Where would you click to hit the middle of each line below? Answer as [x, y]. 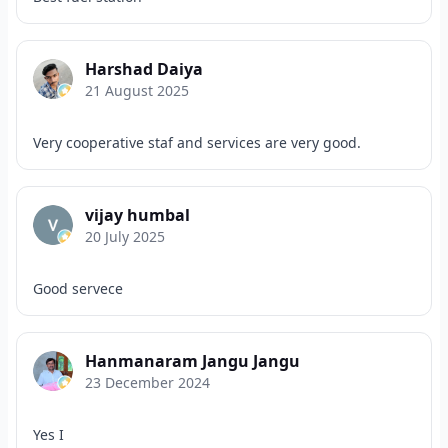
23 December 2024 [147, 382]
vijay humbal [137, 215]
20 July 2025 [125, 236]
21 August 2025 [137, 90]
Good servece [78, 288]
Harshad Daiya [144, 69]
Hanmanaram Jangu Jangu [192, 361]
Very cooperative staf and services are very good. [197, 142]
